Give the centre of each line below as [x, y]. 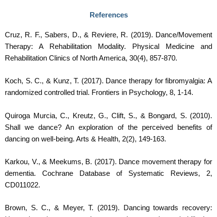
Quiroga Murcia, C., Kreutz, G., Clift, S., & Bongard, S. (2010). [108, 116]
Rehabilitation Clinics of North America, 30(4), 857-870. [91, 58]
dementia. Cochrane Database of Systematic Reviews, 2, [108, 173]
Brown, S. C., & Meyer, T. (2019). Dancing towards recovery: [108, 208]
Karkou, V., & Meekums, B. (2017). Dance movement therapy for [108, 162]
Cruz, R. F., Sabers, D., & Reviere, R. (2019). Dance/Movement [108, 35]
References [108, 15]
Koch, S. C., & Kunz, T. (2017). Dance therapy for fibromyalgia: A [108, 81]
